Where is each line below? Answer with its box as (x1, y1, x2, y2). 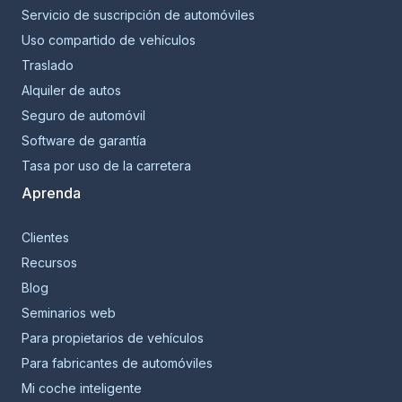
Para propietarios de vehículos (22, 329, 204, 345)
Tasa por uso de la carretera (22, 157, 191, 173)
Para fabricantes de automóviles (22, 354, 213, 371)
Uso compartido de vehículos (22, 31, 196, 48)
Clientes (22, 229, 69, 245)
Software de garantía (22, 132, 146, 148)
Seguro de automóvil (22, 107, 145, 123)
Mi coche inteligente (22, 380, 142, 396)
